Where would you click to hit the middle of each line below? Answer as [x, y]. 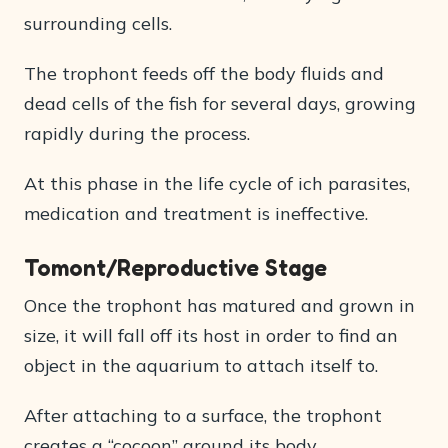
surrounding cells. [98, 24]
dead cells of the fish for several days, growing [220, 104]
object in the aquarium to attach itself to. [201, 366]
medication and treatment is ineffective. [196, 214]
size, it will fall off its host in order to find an [211, 336]
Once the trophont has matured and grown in [219, 306]
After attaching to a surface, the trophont [203, 416]
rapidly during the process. [137, 134]
